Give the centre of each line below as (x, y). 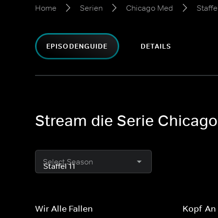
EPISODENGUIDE (77, 46)
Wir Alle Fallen (64, 209)
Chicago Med (150, 8)
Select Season (68, 162)
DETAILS (156, 46)
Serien (91, 8)
